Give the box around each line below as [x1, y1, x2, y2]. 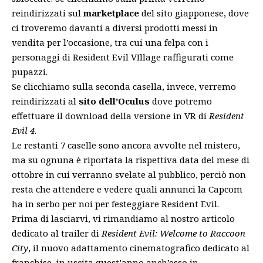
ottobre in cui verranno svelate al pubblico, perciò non [12, 168, 246, 180]
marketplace [83, 6, 139, 19]
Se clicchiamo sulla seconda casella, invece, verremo [12, 80, 236, 92]
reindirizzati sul [12, 6, 83, 19]
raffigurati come [161, 50, 234, 63]
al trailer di [48, 227, 102, 239]
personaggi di [12, 50, 73, 63]
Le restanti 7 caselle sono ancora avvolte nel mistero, [12, 139, 240, 151]
